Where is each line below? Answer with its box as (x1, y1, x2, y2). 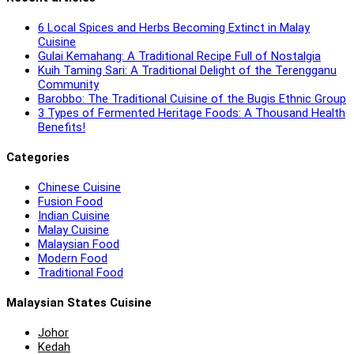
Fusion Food (38, 194, 103, 209)
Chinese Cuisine (38, 179, 121, 194)
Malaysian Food (38, 236, 119, 251)
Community (38, 77, 99, 92)
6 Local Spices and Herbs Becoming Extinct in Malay (38, 20, 310, 35)
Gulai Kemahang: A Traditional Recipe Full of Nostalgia (38, 48, 321, 63)
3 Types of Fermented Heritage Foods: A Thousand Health (38, 105, 345, 120)
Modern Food (38, 250, 107, 265)
